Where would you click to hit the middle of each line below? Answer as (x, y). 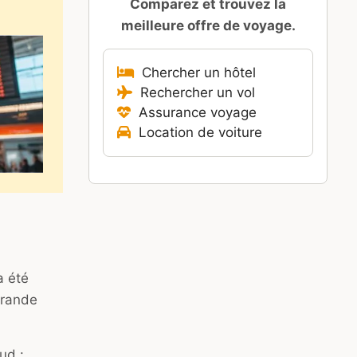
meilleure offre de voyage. (208, 25)
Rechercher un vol (194, 92)
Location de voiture (196, 132)
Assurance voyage (194, 112)
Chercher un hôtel (195, 73)
